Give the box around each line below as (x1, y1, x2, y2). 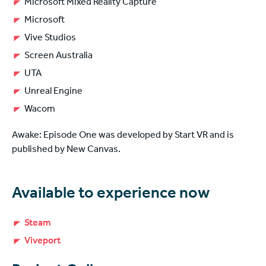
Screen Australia (24, 52, 93, 62)
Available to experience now (12, 187, 210, 204)
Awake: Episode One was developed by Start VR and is (12, 131, 234, 141)
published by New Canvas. (12, 145, 121, 156)
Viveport (24, 237, 61, 247)
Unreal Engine (24, 87, 83, 97)
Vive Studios (24, 34, 76, 44)
